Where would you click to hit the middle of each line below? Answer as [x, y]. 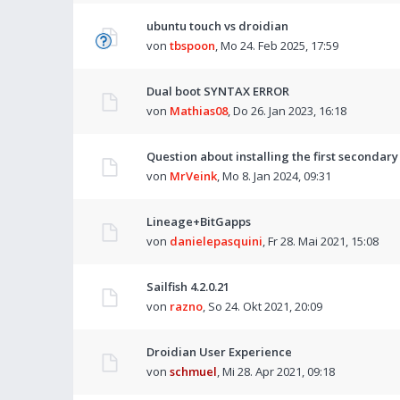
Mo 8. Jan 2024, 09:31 [277, 176]
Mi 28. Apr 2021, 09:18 [279, 371]
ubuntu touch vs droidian [217, 26]
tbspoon [192, 46]
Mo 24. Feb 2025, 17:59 [279, 46]
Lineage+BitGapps [199, 221]
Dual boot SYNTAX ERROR [218, 91]
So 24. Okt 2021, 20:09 [265, 306]
